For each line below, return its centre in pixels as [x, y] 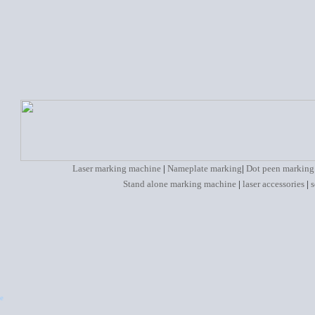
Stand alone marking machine [179, 184]
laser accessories [273, 184]
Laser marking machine [117, 168]
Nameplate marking [205, 168]
